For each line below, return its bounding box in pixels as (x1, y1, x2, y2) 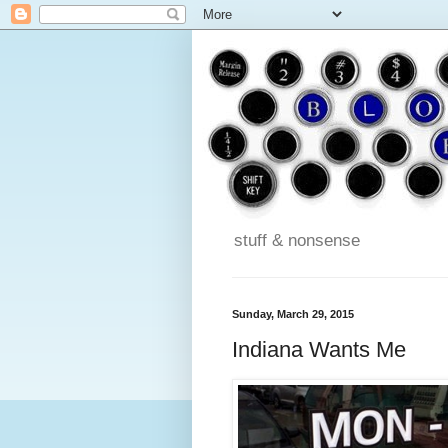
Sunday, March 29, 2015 (232, 308, 354, 321)
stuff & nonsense (234, 231, 360, 251)
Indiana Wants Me (232, 336, 406, 362)
